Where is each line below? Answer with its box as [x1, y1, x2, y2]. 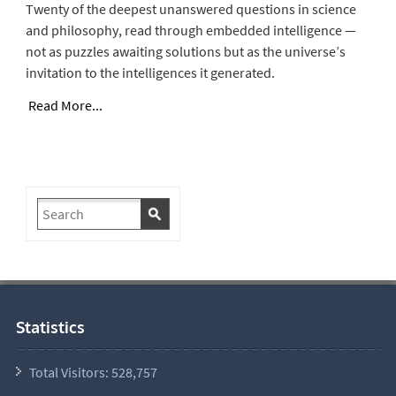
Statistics [15, 316, 85, 337]
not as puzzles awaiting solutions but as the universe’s [25, 42, 346, 60]
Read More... [27, 95, 103, 114]
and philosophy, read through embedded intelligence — [25, 20, 356, 39]
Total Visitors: [28, 362, 111, 381]
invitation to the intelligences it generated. [25, 63, 275, 81]
